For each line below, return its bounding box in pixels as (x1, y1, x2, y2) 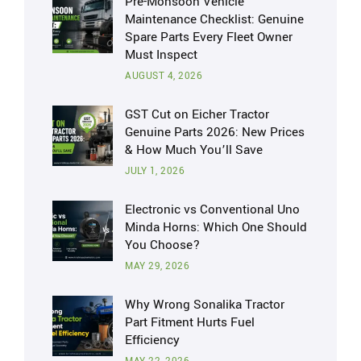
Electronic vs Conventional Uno (125, 201, 300, 219)
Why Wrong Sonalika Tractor (125, 296, 284, 314)
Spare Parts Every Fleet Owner (125, 28, 293, 47)
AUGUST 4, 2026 (125, 69, 202, 84)
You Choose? (125, 236, 200, 255)
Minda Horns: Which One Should (125, 218, 307, 237)
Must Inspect (125, 46, 197, 64)
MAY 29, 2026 (125, 259, 189, 274)
